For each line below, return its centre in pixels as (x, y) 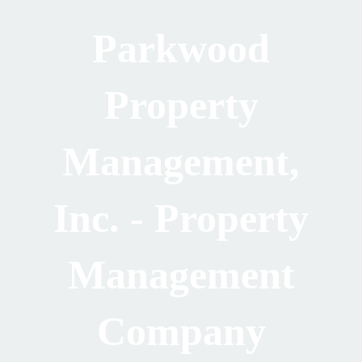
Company (181, 331)
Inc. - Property (181, 218)
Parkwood (181, 48)
